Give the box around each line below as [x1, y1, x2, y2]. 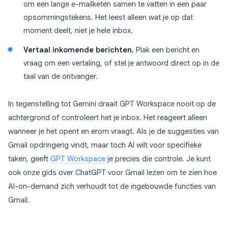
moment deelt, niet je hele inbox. [23, 26, 133, 36]
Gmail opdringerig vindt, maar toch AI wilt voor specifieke [8, 140, 202, 150]
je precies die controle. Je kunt [105, 154, 211, 164]
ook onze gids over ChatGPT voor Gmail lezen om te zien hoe [8, 168, 217, 178]
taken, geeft [8, 154, 50, 164]
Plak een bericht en [134, 45, 199, 55]
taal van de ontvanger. [23, 72, 98, 81]
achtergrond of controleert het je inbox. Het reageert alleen [8, 113, 207, 123]
